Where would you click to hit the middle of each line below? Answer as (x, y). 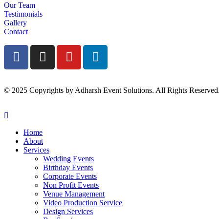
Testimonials (23, 14)
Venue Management (74, 194)
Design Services (68, 211)
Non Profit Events (71, 185)
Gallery (15, 22)
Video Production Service (83, 202)
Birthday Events (68, 167)
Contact (16, 31)
